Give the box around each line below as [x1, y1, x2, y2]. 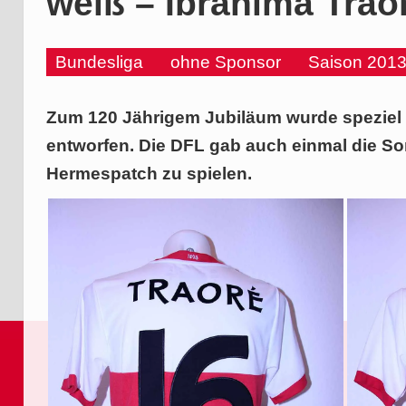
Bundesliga [55, 53, 144, 72]
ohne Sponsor [170, 53, 282, 72]
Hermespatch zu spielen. [46, 164, 253, 184]
